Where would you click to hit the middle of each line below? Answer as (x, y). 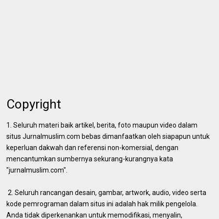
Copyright (34, 104)
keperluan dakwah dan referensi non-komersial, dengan (93, 148)
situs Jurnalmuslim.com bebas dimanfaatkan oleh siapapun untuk (108, 136)
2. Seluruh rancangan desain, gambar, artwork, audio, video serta (107, 193)
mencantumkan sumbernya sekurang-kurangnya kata (90, 159)
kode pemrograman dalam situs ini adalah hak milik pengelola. (102, 204)
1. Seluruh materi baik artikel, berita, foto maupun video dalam (102, 125)
